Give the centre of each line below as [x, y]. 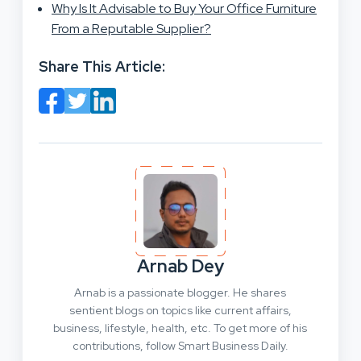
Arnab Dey [180, 266]
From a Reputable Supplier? [131, 28]
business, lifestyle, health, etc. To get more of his [180, 328]
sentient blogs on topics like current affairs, [180, 310]
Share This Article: [102, 66]
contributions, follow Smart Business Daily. [180, 345]
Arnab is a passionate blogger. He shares [180, 292]
